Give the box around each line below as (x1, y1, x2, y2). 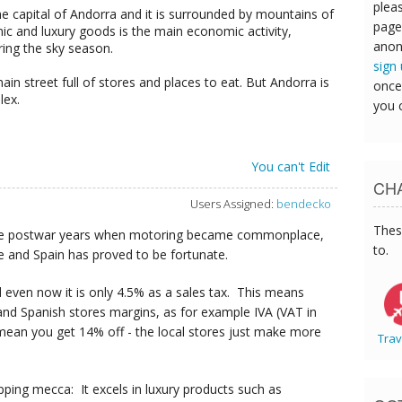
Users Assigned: (190, 196, 274, 213)
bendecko (276, 196, 331, 213)
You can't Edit (250, 158, 330, 176)
